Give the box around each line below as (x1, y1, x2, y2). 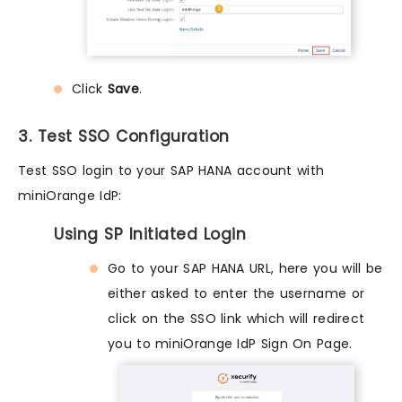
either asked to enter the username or (108, 284, 365, 302)
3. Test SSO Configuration (18, 125, 230, 147)
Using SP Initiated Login (54, 223, 246, 245)
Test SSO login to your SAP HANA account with (18, 161, 325, 179)
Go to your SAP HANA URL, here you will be (108, 258, 383, 277)
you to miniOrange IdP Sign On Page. (108, 334, 353, 353)
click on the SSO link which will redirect (108, 309, 365, 328)
